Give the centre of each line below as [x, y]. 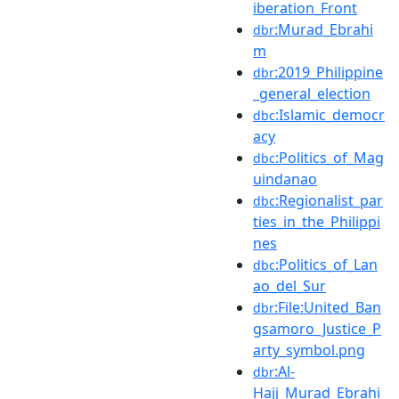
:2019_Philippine [329, 72]
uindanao [285, 179]
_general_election [312, 93]
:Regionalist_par [329, 200]
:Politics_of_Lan [326, 264]
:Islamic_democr [330, 114]
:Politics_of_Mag [330, 157]
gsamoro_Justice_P [317, 328]
